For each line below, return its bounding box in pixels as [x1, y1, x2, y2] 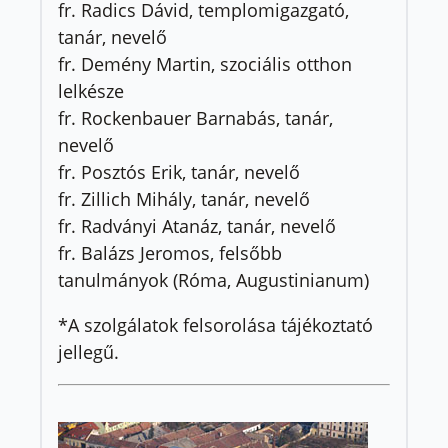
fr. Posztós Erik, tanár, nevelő [58, 160, 300, 185]
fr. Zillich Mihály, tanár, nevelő [58, 187, 310, 212]
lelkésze [58, 79, 124, 104]
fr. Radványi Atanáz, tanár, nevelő [58, 214, 336, 239]
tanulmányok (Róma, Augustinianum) [58, 268, 369, 293]
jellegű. [58, 340, 119, 365]
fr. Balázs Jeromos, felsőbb [58, 241, 282, 266]
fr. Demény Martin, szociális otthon [58, 52, 352, 77]
